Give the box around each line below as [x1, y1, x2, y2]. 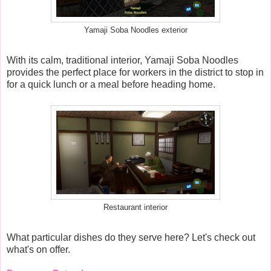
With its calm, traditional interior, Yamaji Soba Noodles [7, 55, 238, 66]
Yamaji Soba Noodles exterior [83, 26, 188, 35]
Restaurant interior [103, 203, 168, 212]
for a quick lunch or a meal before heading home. [7, 79, 215, 90]
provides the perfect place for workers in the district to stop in [7, 67, 264, 78]
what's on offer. [7, 244, 70, 255]
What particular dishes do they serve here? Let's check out [7, 232, 255, 243]
